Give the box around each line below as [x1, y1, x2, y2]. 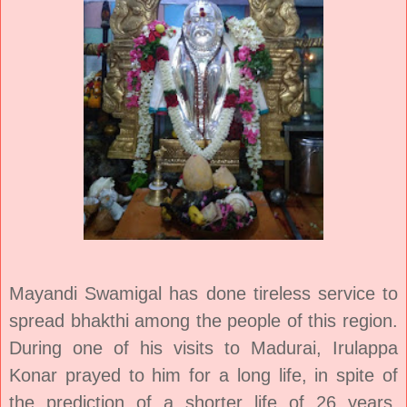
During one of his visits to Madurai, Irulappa [9, 337, 398, 358]
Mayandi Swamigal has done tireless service [9, 283, 375, 303]
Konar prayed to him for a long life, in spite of [9, 364, 398, 385]
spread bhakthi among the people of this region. [9, 310, 398, 331]
